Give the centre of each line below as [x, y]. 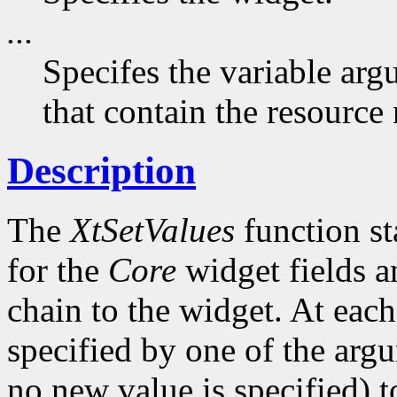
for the [58, 270]
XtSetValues [152, 230]
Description [101, 171]
